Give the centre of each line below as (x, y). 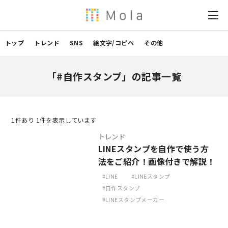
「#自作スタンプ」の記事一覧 (114, 76)
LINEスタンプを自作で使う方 (153, 149)
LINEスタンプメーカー (135, 200)
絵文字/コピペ (114, 42)
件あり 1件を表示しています (56, 120)
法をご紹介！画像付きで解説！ (156, 161)
